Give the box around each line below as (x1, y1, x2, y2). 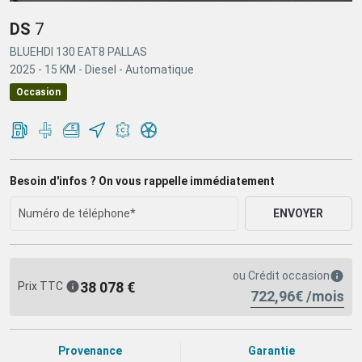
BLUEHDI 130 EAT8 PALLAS (10, 45, 147, 59)
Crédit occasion (246, 269, 330, 283)
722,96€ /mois (250, 288, 344, 305)
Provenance (58, 344, 122, 358)
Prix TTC (18, 279, 65, 293)
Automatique (125, 63, 194, 77)
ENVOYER (273, 207, 324, 221)
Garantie (248, 344, 295, 358)
